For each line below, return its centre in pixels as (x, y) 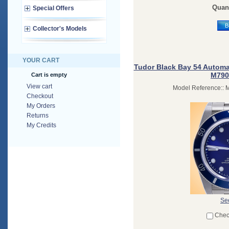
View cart (39, 86)
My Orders (41, 106)
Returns (38, 116)
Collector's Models (60, 29)
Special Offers (53, 8)
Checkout (40, 96)
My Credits (41, 125)
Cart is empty (49, 75)
